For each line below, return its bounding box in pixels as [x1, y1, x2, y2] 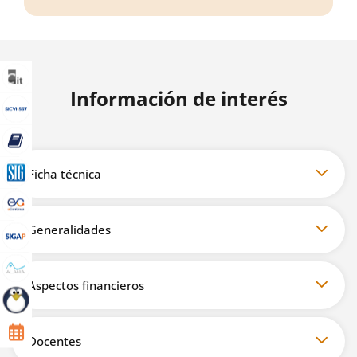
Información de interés [69, 85, 288, 112]
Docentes [28, 332, 81, 349]
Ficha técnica [28, 165, 101, 182]
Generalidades [28, 221, 111, 237]
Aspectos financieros [28, 277, 144, 293]
